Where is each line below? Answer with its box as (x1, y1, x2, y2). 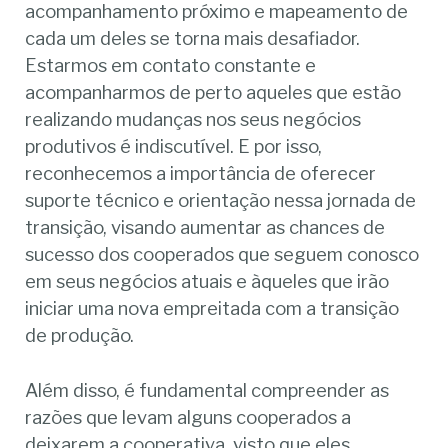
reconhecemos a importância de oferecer (25, 162, 377, 186)
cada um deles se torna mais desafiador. (25, 27, 361, 51)
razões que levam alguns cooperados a (25, 405, 352, 429)
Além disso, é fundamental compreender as (25, 378, 390, 402)
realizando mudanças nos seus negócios (25, 108, 362, 132)
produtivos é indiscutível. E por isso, (25, 135, 323, 159)
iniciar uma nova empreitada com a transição (25, 297, 400, 321)
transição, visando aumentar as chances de (25, 216, 386, 240)
